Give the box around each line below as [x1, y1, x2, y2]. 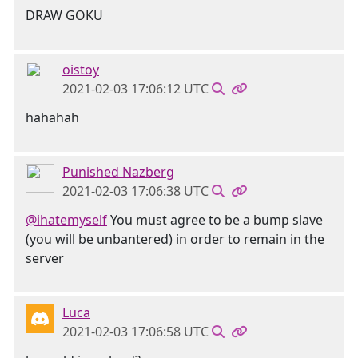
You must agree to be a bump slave [107, 211, 323, 229]
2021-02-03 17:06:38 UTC [62, 182, 209, 200]
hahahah [26, 109, 79, 126]
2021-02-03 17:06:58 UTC [62, 323, 209, 340]
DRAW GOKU [26, 6, 103, 24]
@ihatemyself [26, 211, 107, 229]
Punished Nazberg [62, 163, 174, 181]
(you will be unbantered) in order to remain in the [26, 230, 324, 248]
